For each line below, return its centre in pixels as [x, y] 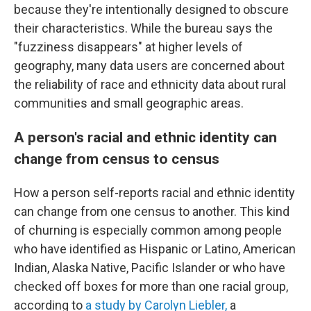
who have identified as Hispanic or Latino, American [155, 249]
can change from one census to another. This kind [152, 212]
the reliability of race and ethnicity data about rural [150, 85]
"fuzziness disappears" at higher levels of [128, 47]
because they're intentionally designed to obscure [151, 10]
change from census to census [117, 159]
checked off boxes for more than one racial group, [151, 287]
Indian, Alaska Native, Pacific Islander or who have [150, 268]
